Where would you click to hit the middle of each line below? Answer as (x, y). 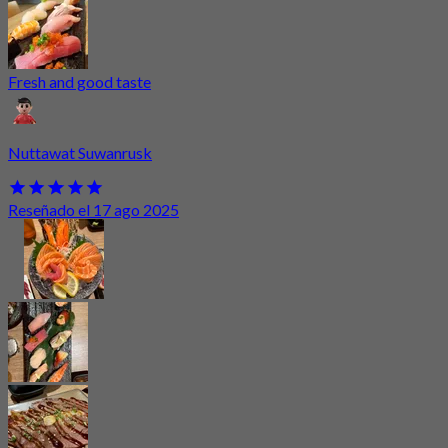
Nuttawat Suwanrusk (80, 152)
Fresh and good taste (79, 81)
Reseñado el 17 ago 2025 (93, 209)
